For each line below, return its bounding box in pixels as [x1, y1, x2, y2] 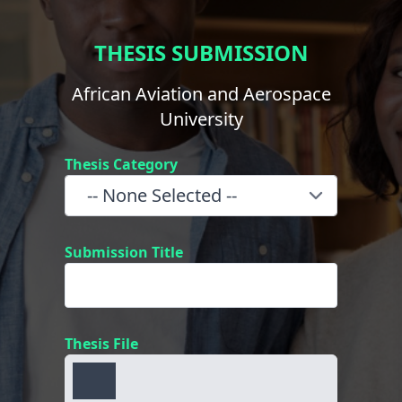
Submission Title [65, 241, 183, 262]
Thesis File [65, 333, 138, 354]
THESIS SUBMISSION [93, 37, 309, 67]
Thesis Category [65, 153, 178, 174]
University [159, 106, 243, 131]
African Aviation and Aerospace [71, 81, 331, 106]
